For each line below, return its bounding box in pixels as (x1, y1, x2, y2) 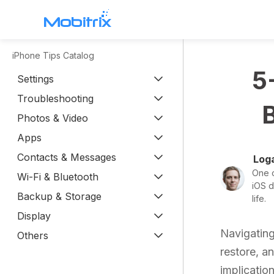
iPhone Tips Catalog (12, 50, 94, 61)
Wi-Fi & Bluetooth (17, 171, 98, 183)
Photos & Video (17, 112, 88, 124)
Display (17, 210, 51, 222)
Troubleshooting (17, 92, 94, 105)
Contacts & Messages (17, 151, 116, 163)
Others (17, 229, 48, 242)
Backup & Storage (17, 190, 102, 202)
